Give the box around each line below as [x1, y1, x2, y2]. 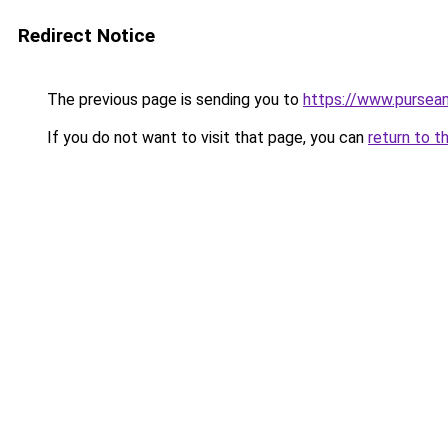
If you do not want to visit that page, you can [43, 128, 368, 147]
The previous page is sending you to [43, 90, 303, 109]
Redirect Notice [18, 24, 155, 47]
